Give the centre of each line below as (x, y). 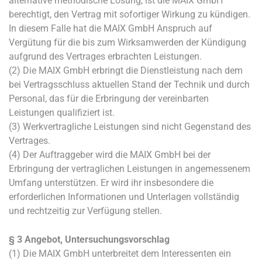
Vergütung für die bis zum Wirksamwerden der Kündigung (127, 42)
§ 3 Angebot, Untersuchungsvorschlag (89, 239)
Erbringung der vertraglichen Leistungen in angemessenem (130, 169)
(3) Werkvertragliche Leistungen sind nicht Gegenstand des (130, 127)
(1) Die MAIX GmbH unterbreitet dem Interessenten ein (120, 254)
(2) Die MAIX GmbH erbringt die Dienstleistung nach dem (126, 70)
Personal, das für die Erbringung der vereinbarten (109, 99)
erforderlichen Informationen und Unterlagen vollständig (124, 197)
